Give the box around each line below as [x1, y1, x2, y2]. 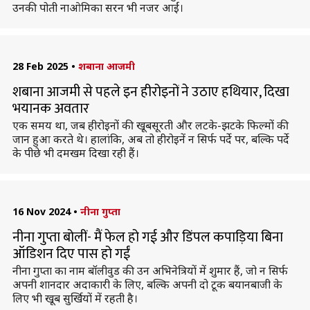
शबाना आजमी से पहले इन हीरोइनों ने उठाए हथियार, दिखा [12, 80, 289, 104]
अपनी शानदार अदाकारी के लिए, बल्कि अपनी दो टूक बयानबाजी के [12, 277, 282, 292]
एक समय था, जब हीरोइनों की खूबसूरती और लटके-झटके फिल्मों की [12, 118, 289, 133]
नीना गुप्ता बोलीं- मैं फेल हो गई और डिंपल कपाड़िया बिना [12, 226, 283, 249]
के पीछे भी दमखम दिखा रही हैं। [12, 145, 139, 161]
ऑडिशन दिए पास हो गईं [12, 242, 130, 266]
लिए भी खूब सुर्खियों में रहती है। [12, 291, 138, 306]
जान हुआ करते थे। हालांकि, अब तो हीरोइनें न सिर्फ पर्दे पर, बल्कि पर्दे [12, 131, 289, 147]
